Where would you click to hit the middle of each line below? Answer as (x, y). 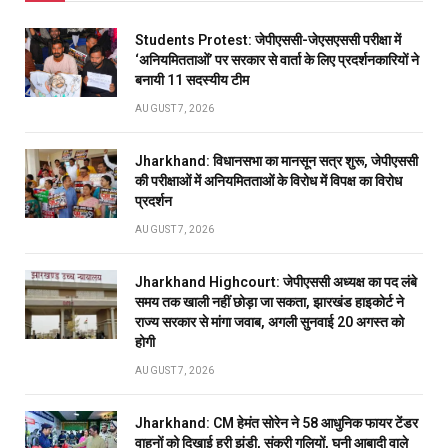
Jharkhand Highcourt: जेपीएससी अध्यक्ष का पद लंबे (276, 282)
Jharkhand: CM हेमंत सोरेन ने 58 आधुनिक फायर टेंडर (276, 423)
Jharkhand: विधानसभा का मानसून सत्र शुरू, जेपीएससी (276, 161)
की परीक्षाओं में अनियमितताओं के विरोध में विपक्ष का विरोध (268, 181)
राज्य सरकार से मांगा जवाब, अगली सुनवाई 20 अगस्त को (269, 322)
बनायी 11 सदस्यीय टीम (192, 80)
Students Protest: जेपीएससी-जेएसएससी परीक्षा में (268, 40)
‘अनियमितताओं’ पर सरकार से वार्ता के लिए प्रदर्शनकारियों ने (277, 60)
